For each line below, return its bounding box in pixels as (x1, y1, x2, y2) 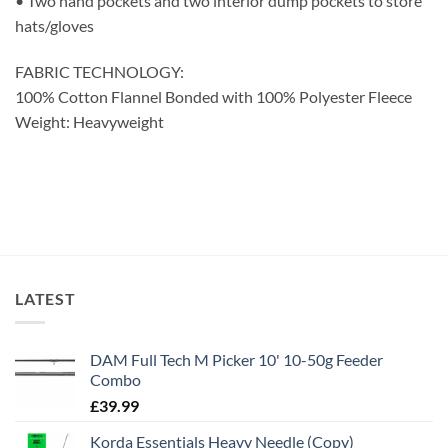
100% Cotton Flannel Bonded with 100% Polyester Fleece (15, 86, 412, 106)
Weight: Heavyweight (15, 111, 164, 131)
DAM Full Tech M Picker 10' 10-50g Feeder (90, 350, 383, 370)
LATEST (15, 288, 76, 308)
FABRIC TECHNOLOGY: (15, 61, 184, 81)
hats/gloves (15, 16, 94, 36)
